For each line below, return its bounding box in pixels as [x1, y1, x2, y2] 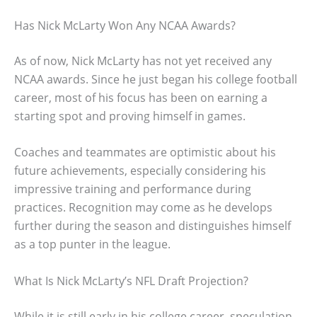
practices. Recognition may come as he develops [14, 200, 272, 216]
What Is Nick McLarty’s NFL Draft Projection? [14, 272, 248, 289]
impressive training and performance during [14, 181, 251, 197]
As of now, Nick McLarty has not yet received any [14, 52, 272, 69]
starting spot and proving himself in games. [14, 108, 246, 124]
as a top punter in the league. [14, 236, 171, 253]
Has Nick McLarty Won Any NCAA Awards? [14, 17, 236, 33]
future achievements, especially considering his [14, 163, 266, 179]
